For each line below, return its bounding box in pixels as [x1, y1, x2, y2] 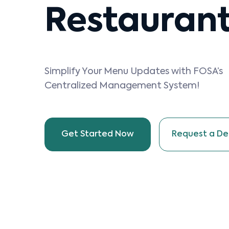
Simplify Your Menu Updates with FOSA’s [44, 67, 223, 77]
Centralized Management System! [44, 81, 199, 91]
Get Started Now [61, 130, 134, 139]
